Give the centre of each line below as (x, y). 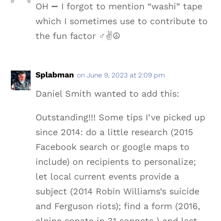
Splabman (55, 75)
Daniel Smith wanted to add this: (108, 94)
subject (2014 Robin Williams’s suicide (118, 191)
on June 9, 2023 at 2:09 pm (121, 75)
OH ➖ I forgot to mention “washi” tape (119, 6)
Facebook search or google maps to (113, 147)
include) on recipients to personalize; (116, 162)
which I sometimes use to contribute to (122, 21)
